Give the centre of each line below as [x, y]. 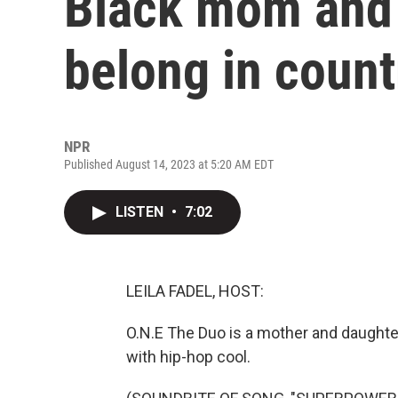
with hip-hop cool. [188, 357]
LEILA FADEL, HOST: [195, 291]
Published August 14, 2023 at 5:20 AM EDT [169, 164]
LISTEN [141, 212]
